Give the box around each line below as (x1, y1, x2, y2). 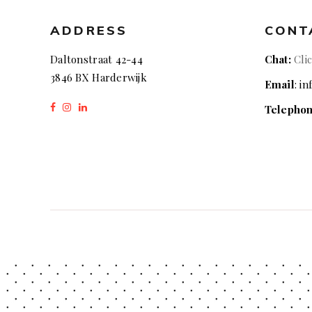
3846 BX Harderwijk (50, 70, 148, 85)
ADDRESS (50, 22, 128, 39)
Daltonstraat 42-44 (50, 52, 143, 67)
